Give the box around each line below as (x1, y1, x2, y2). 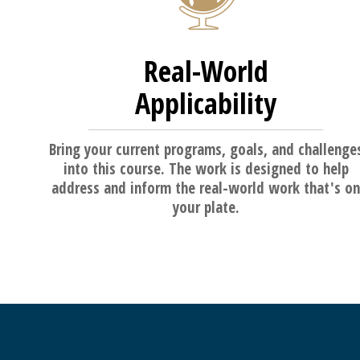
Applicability (135, 84, 276, 124)
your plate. (172, 197, 239, 219)
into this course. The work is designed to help (63, 158, 349, 180)
